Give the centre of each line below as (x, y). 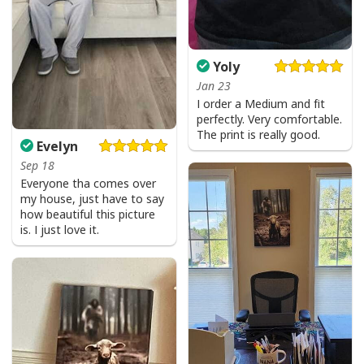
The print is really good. (258, 134)
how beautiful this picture (88, 214)
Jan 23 (213, 85)
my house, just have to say (92, 198)
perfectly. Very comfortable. (269, 119)
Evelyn (56, 146)
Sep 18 (37, 165)
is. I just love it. (60, 229)
